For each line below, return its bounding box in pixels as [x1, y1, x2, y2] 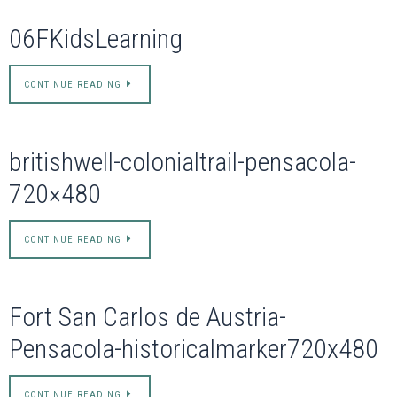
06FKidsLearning [9, 23, 183, 55]
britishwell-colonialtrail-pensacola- [9, 146, 356, 178]
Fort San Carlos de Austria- [9, 301, 286, 333]
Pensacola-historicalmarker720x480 [9, 333, 378, 365]
